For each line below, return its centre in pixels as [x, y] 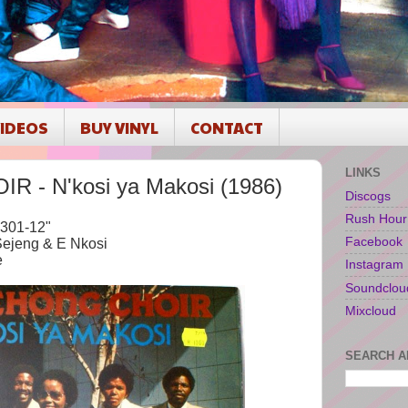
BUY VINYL [120, 127]
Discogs [368, 195]
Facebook [374, 242]
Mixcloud [371, 310]
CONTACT [227, 127]
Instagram [374, 265]
